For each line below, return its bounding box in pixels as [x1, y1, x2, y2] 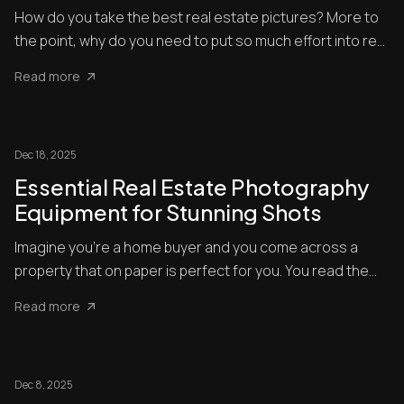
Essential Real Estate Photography [14, 173, 369, 200]
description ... [14, 284, 101, 304]
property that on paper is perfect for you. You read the [14, 261, 369, 280]
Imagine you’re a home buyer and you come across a [14, 237, 358, 257]
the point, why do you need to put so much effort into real [14, 31, 388, 50]
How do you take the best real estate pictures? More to [14, 7, 379, 27]
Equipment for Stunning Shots [14, 198, 322, 225]
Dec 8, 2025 [14, 377, 73, 392]
